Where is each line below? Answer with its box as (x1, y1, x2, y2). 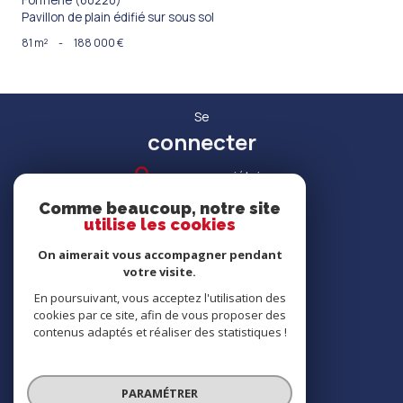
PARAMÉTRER (121, 384, 198, 401)
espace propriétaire (155, 168, 273, 185)
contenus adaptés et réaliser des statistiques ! (32, 324, 287, 340)
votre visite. (123, 264, 196, 280)
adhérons (151, 350, 252, 381)
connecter (147, 126, 256, 157)
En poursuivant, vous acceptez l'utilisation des (33, 290, 286, 306)
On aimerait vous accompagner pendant (37, 246, 282, 263)
